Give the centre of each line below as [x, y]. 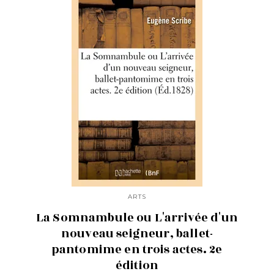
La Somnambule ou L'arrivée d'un [137, 218]
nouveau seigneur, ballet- [137, 234]
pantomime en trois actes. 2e [137, 250]
